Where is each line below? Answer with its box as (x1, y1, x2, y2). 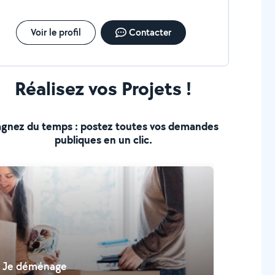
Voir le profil (30, 26, 81, 39)
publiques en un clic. (54, 132, 152, 147)
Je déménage (2, 259, 68, 273)
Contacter (128, 26, 171, 39)
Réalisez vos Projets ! (15, 75, 192, 101)
